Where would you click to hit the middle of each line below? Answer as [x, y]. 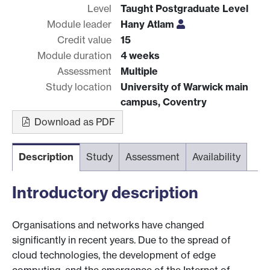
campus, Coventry [164, 102]
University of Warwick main [184, 86]
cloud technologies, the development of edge [114, 255]
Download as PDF [74, 121]
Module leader [79, 24]
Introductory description [105, 192]
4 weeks [140, 55]
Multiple [139, 71]
